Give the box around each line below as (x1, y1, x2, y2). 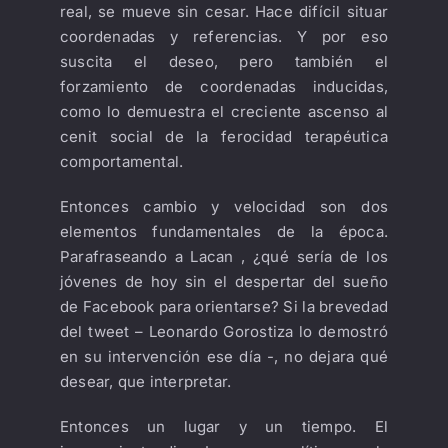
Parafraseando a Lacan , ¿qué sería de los (59, 246, 389, 266)
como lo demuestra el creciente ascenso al (59, 101, 389, 121)
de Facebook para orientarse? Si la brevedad (59, 296, 389, 316)
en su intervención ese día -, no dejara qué (59, 346, 389, 366)
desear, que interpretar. (59, 371, 232, 391)
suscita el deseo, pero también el (59, 51, 389, 71)
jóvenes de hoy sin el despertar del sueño (59, 271, 389, 291)
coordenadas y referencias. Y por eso (59, 26, 389, 46)
